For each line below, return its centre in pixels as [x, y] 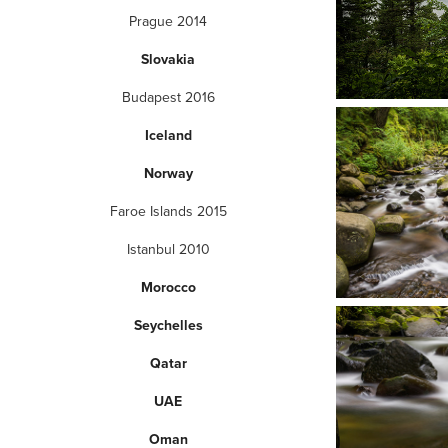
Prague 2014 [168, 20]
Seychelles [168, 324]
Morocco [168, 286]
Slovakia [168, 58]
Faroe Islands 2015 [168, 210]
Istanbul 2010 [168, 248]
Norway [168, 172]
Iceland [168, 134]
